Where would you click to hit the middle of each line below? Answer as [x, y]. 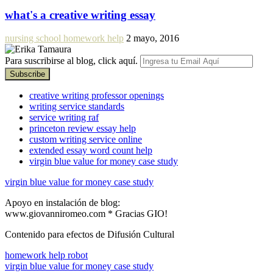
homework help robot [46, 255]
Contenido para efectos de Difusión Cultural [90, 235]
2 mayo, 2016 [153, 38]
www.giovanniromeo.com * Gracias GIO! [86, 214]
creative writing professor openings [97, 96]
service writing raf [64, 118]
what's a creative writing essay [80, 15]
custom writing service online [86, 140]
